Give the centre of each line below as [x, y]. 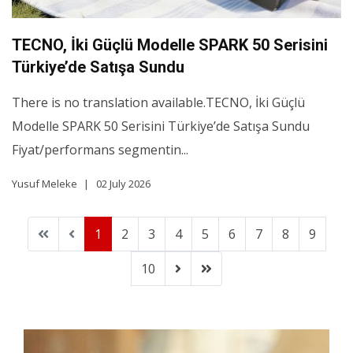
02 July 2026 [123, 184]
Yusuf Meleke [45, 184]
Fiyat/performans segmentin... [100, 150]
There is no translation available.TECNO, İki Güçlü [158, 103]
